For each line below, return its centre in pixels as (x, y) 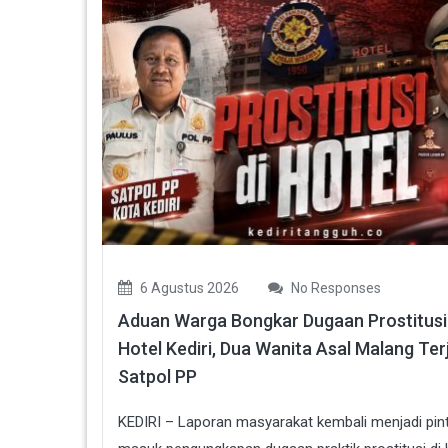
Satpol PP (157, 376)
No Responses (334, 287)
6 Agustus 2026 (188, 287)
